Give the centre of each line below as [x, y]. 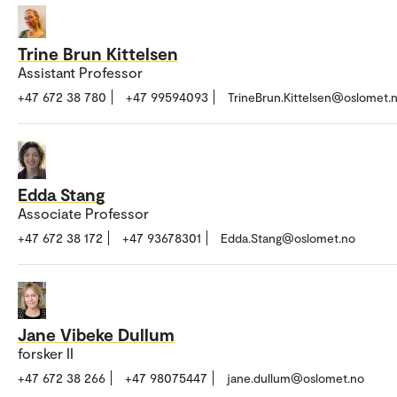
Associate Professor [83, 213]
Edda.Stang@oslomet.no [288, 237]
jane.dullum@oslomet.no [296, 378]
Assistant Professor [80, 73]
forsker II [46, 354]
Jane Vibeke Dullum [96, 335]
